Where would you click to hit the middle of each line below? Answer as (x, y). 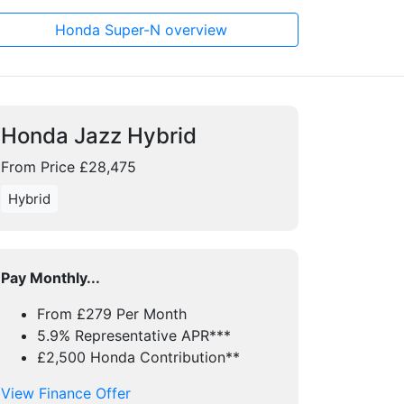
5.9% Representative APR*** (134, 335)
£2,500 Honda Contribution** (138, 357)
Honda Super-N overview (141, 30)
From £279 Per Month (112, 314)
